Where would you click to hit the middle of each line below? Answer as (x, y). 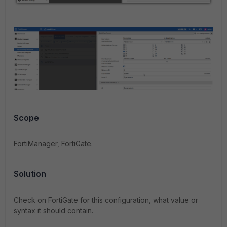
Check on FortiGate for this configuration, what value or (106, 200)
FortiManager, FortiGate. (53, 144)
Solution (30, 174)
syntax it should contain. (53, 211)
